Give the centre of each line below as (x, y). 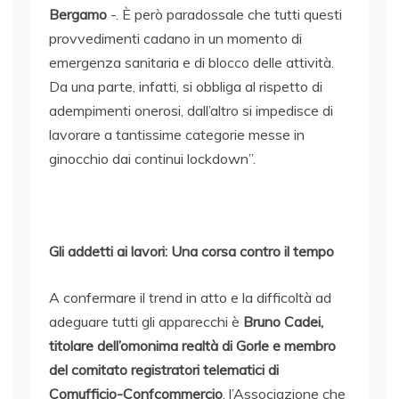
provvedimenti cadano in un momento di (175, 39)
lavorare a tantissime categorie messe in (177, 135)
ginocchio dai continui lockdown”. (152, 159)
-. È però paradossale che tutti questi (224, 15)
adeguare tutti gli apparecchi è (146, 322)
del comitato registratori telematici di (164, 370)
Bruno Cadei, (283, 322)
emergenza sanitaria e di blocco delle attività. (191, 63)
